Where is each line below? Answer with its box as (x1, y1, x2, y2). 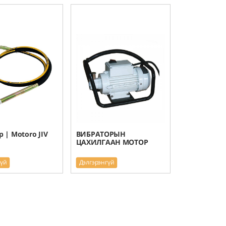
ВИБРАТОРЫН (76, 129, 126, 139)
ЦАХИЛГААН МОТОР (76, 137, 148, 147)
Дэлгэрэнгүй (79, 158, 115, 166)
